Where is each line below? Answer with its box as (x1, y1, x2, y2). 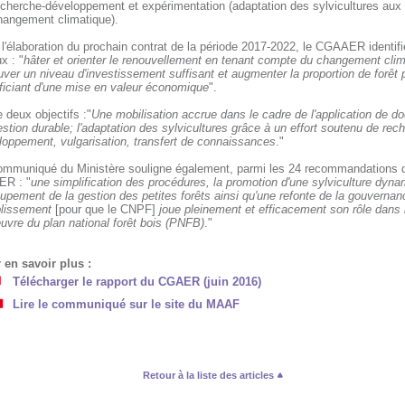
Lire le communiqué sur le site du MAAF (12, 297, 240, 311)
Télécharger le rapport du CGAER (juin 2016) (12, 275, 261, 288)
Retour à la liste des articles (142, 370, 277, 381)
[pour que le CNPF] (54, 202, 159, 216)
